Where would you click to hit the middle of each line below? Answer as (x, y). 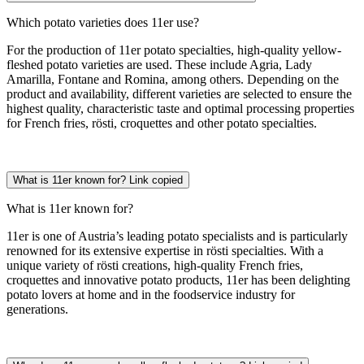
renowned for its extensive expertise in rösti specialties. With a (165, 250)
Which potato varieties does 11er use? (103, 22)
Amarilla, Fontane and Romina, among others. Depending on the (173, 79)
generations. (37, 309)
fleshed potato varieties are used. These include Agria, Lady (159, 64)
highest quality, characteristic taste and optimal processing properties (180, 108)
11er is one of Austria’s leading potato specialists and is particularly (177, 236)
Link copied (156, 180)
